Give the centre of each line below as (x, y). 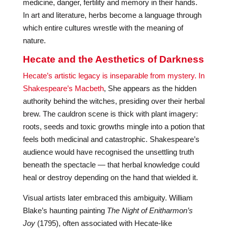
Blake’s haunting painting (65, 210)
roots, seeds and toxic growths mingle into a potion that (113, 126)
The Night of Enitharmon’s (150, 210)
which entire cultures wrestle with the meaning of (103, 28)
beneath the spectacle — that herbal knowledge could (111, 165)
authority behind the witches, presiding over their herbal (113, 101)
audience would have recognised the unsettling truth (108, 152)
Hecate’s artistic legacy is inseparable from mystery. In (113, 76)
